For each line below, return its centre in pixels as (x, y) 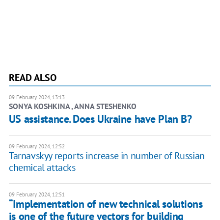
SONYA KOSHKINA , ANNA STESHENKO (72, 106)
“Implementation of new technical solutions (106, 204)
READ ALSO (32, 77)
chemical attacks (42, 167)
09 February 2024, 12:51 (37, 194)
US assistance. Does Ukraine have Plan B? (100, 119)
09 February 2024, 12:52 (37, 146)
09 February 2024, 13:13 (37, 97)
